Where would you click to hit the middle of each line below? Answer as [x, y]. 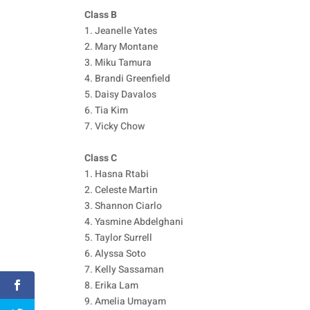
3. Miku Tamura [118, 63]
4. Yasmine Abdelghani [134, 222]
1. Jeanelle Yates [121, 31]
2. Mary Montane [121, 47]
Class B [101, 15]
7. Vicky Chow [115, 127]
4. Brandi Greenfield [127, 79]
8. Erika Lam [111, 286]
